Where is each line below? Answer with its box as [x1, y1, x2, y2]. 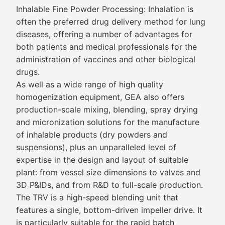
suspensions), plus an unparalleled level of [16, 142, 176, 152]
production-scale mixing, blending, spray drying [16, 104, 198, 115]
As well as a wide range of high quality [16, 79, 163, 89]
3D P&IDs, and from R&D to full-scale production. [16, 180, 203, 190]
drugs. [16, 67, 40, 77]
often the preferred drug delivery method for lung [16, 17, 205, 27]
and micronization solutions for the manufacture [16, 117, 199, 127]
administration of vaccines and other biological [16, 54, 195, 64]
